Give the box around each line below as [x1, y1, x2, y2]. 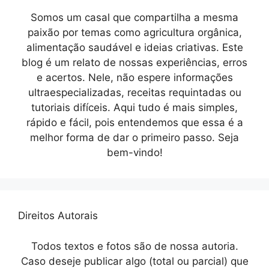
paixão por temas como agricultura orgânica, [27, 26, 242, 39]
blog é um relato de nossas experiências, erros [22, 56, 247, 69]
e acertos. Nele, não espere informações [36, 71, 233, 84]
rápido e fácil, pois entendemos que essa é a [26, 116, 243, 129]
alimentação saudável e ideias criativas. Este [26, 41, 243, 54]
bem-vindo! [106, 147, 163, 159]
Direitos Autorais [18, 210, 98, 222]
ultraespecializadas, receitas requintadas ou [28, 86, 241, 99]
